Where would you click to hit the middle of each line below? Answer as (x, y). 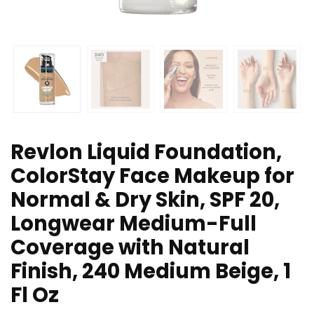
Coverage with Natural (130, 248)
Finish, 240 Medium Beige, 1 (151, 272)
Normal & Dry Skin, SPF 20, (145, 200)
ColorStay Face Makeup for (152, 176)
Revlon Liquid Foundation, (146, 152)
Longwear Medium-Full (134, 224)
